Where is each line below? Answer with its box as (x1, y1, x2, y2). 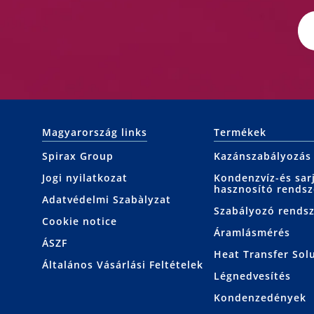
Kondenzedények (213, 291, 306, 305)
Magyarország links (42, 125, 147, 139)
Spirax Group (42, 149, 114, 163)
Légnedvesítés (213, 269, 291, 283)
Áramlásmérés (213, 226, 290, 240)
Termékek (213, 125, 266, 139)
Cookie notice (42, 214, 117, 228)
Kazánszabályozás (213, 149, 311, 163)
